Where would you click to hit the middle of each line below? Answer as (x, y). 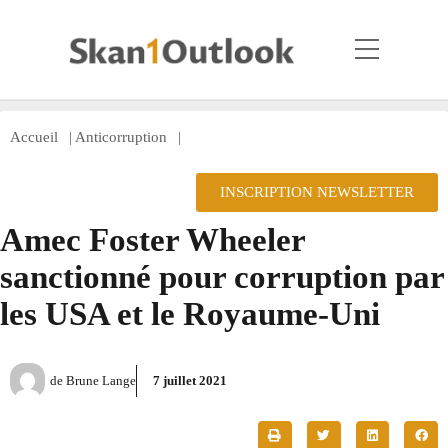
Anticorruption (121, 137)
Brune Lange (99, 380)
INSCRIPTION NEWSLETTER (317, 192)
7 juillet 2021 (190, 380)
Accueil (34, 137)
